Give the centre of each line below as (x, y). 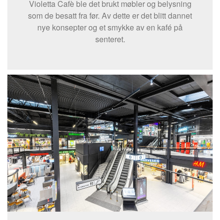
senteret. (110, 39)
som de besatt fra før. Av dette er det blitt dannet (110, 16)
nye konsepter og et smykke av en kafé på (110, 27)
